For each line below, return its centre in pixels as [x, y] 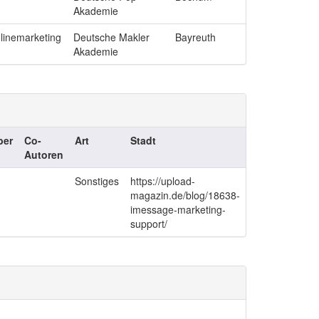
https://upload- [163, 181]
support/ [149, 224]
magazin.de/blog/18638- [185, 195]
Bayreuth [195, 37]
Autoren [44, 155]
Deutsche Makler [111, 37]
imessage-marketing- [178, 209]
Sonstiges [97, 181]
